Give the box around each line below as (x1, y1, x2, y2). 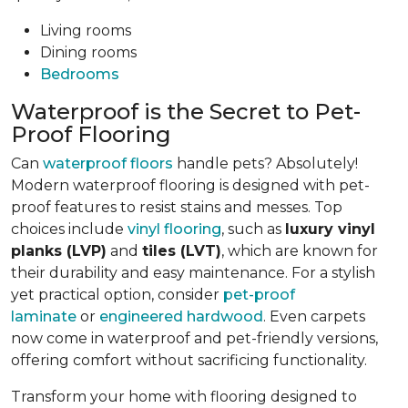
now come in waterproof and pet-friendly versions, (11, 329, 378, 347)
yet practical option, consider (11, 285, 223, 303)
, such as (221, 219, 285, 238)
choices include (11, 219, 127, 238)
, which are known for (221, 241, 378, 260)
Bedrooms (40, 65, 119, 83)
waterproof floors (43, 154, 173, 172)
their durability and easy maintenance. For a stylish (11, 263, 375, 281)
